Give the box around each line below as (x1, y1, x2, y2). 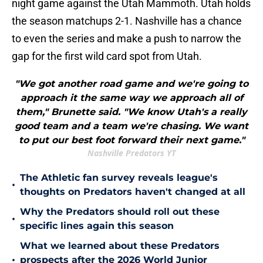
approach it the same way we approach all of (20, 92, 243, 104)
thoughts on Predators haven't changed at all (20, 186, 245, 198)
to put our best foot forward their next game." (18, 134, 245, 146)
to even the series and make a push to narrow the (12, 32, 241, 45)
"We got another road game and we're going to (15, 78, 248, 90)
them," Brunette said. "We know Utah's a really (16, 106, 247, 118)
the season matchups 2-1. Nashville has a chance (12, 15, 242, 28)
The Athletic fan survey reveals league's (20, 172, 218, 184)
